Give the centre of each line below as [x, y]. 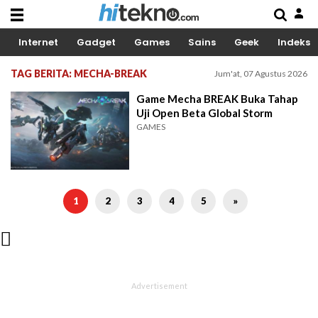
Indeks [294, 42]
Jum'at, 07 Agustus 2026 [261, 73]
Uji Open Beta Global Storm [205, 113]
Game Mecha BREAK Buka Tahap [218, 99]
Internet [38, 42]
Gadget [96, 42]
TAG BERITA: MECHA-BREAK [79, 73]
